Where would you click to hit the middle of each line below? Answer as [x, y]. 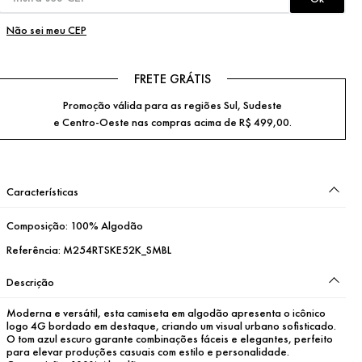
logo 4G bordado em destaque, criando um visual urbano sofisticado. [171, 325]
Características [42, 191]
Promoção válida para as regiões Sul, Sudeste [172, 105]
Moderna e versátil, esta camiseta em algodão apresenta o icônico [166, 312]
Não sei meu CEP [46, 29]
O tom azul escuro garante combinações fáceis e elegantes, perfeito [170, 338]
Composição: [38, 225]
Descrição [30, 282]
